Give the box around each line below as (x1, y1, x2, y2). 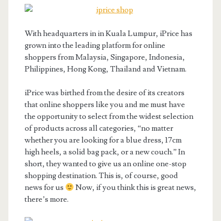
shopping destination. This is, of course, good (24, 171, 178, 181)
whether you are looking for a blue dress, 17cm (24, 135, 182, 145)
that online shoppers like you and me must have (24, 100, 185, 110)
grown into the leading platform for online (24, 40, 165, 50)
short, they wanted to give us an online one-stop (24, 159, 186, 169)
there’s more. (24, 194, 69, 204)
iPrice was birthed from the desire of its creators (24, 88, 184, 98)
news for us (24, 183, 65, 192)
